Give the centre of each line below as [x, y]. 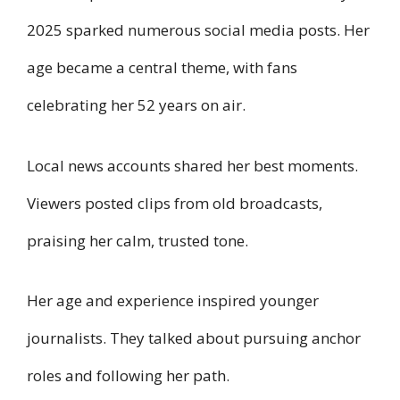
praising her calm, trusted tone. [137, 240]
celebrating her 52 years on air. [136, 105]
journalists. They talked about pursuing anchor [194, 338]
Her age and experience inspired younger [173, 301]
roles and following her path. [128, 376]
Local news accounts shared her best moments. [192, 165]
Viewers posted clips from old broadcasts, [175, 203]
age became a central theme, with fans [162, 68]
